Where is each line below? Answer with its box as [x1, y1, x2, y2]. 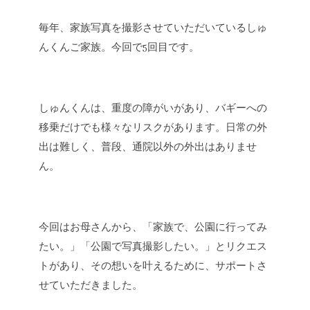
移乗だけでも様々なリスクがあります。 [39, 122, 226, 135]
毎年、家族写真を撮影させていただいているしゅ [39, 22, 267, 35]
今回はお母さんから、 [39, 221, 143, 235]
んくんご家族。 [39, 42, 111, 55]
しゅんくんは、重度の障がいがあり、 [39, 102, 215, 116]
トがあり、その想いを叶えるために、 [39, 260, 215, 273]
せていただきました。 [39, 280, 143, 293]
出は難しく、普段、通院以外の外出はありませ [39, 141, 257, 154]
